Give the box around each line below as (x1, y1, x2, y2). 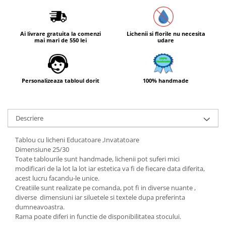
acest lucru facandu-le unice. (15, 174, 99, 183)
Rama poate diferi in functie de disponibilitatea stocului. (15, 212, 181, 221)
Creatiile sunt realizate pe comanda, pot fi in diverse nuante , (15, 183, 196, 193)
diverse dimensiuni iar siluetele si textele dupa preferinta (15, 193, 185, 202)
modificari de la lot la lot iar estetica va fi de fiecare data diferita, (15, 164, 205, 174)
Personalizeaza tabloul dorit (21, 77, 99, 85)
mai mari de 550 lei (34, 36, 87, 44)
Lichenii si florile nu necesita (126, 30, 205, 38)
